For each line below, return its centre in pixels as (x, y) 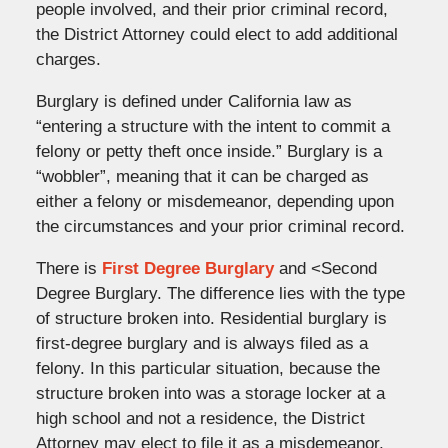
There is (68, 268)
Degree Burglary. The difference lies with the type (220, 293)
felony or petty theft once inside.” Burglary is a (208, 151)
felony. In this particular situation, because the (207, 368)
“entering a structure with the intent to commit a (212, 126)
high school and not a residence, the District (200, 418)
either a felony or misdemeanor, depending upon (214, 201)
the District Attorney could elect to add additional (216, 34)
